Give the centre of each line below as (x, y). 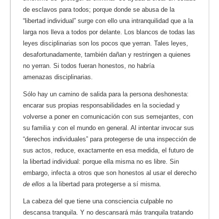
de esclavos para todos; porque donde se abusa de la (99, 10)
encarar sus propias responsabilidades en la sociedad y (101, 106)
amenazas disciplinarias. (58, 77)
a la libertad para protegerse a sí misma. (103, 184)
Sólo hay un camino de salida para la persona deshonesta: (106, 94)
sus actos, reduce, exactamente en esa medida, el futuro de (108, 151)
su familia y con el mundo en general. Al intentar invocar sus (109, 128)
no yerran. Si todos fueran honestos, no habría (89, 66)
